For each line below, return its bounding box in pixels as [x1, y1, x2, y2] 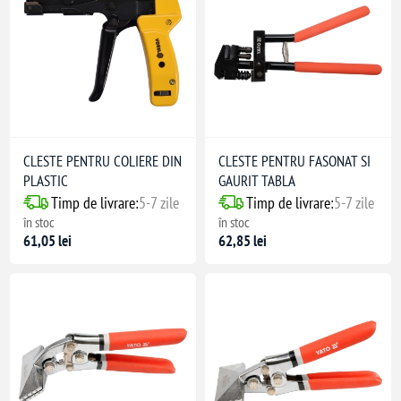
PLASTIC [23, 170, 69, 191]
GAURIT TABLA [218, 170, 295, 191]
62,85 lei [218, 230, 267, 251]
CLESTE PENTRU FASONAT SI [218, 150, 371, 171]
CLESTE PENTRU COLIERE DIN [23, 150, 183, 171]
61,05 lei [23, 230, 73, 251]
